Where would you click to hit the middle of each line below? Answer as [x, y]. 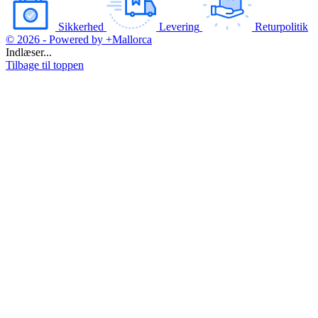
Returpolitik [281, 26]
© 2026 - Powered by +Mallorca [79, 39]
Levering [179, 26]
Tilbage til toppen [45, 65]
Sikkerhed [81, 26]
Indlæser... [29, 52]
